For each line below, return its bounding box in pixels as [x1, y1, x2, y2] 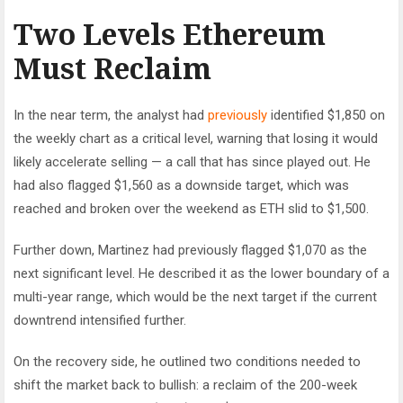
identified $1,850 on [271, 106, 385, 123]
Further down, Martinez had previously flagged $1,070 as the [13, 241, 367, 258]
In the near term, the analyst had [13, 106, 208, 123]
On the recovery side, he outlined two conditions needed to [13, 353, 361, 370]
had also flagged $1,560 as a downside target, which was [13, 176, 349, 193]
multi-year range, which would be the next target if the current [13, 288, 377, 305]
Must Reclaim [13, 48, 219, 87]
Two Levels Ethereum [13, 13, 326, 53]
